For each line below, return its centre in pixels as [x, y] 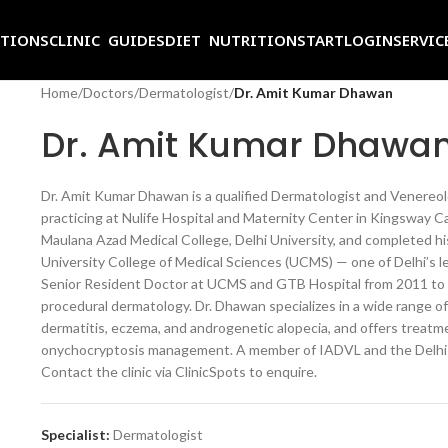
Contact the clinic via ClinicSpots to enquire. [178, 371]
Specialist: [75, 434]
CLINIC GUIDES [107, 40]
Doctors [108, 92]
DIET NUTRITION [231, 40]
